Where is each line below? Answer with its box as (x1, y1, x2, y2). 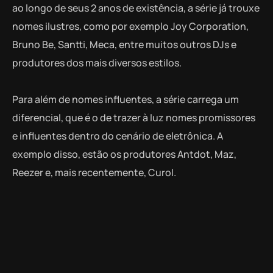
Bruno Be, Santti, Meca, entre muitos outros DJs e (12, 38, 236, 52)
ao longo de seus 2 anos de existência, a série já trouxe (12, 1, 260, 15)
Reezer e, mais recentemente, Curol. (12, 166, 176, 180)
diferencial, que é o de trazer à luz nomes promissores (12, 111, 255, 125)
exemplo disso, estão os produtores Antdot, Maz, (12, 147, 236, 161)
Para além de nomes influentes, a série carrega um (12, 93, 239, 107)
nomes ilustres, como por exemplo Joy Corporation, (12, 19, 249, 34)
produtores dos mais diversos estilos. (12, 56, 182, 70)
